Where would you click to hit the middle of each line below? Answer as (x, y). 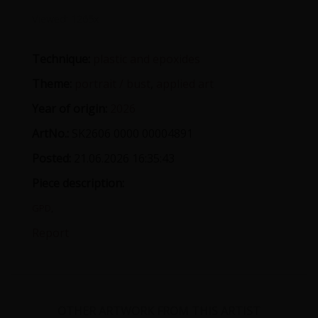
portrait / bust (113, 84)
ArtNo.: (50, 133)
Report (50, 233)
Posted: (51, 158)
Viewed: (50, 19)
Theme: (52, 84)
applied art (185, 84)
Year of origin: (70, 109)
